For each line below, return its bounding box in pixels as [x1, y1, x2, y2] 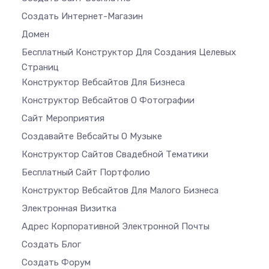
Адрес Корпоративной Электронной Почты [22, 221, 210, 232]
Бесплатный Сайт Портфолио [22, 167, 150, 178]
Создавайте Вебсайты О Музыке [22, 131, 162, 142]
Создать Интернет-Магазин [22, 11, 143, 22]
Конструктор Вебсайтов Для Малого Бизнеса [22, 185, 219, 196]
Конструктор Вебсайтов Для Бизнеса [22, 77, 185, 88]
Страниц [22, 62, 59, 73]
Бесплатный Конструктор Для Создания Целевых [22, 47, 236, 58]
